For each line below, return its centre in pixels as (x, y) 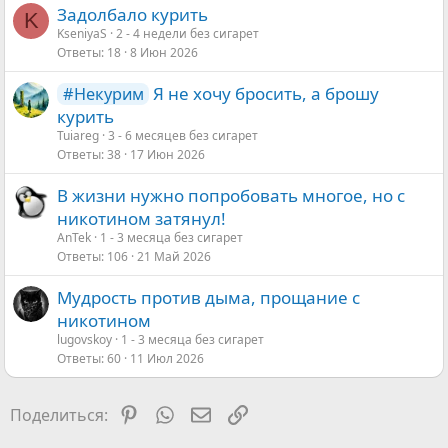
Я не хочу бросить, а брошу (266, 93)
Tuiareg (78, 135)
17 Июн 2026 (167, 155)
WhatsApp (212, 413)
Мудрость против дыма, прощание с (208, 297)
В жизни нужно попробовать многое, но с (231, 195)
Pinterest (172, 413)
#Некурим (103, 94)
